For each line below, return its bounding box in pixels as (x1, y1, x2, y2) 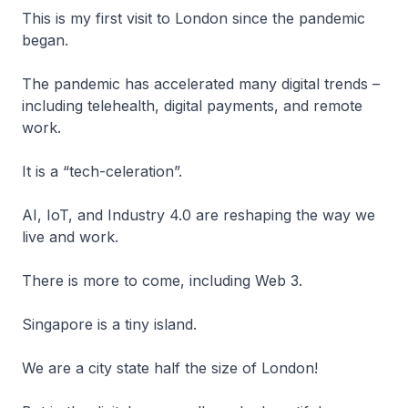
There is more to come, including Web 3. (22, 271, 307, 290)
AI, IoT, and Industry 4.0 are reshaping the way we (22, 206, 375, 224)
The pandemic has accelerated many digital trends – (22, 75, 380, 93)
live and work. (22, 228, 132, 246)
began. (22, 31, 73, 49)
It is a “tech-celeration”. (22, 162, 191, 180)
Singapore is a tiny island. (22, 315, 210, 333)
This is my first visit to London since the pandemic (22, 9, 365, 27)
